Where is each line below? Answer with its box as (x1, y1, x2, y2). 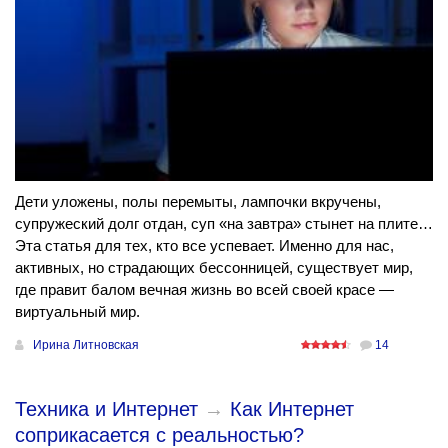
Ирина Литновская (33, 338, 139, 353)
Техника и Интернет (15, 398, 198, 421)
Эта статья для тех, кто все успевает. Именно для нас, (15, 237, 394, 255)
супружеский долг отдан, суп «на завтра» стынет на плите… (15, 215, 433, 233)
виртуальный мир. (15, 303, 140, 321)
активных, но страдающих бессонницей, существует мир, (15, 259, 413, 277)
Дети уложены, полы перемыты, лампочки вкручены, (15, 193, 381, 211)
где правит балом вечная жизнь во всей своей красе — (15, 281, 394, 299)
